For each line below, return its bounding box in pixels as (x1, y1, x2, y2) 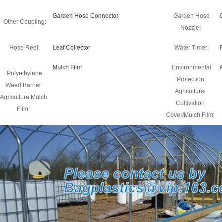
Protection (176, 76, 204, 83)
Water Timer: (174, 44, 209, 51)
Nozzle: (180, 24, 201, 31)
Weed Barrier (5, 82, 41, 89)
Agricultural (175, 88, 206, 95)
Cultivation (176, 100, 205, 107)
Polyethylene (7, 70, 42, 77)
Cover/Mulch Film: (166, 111, 215, 118)
